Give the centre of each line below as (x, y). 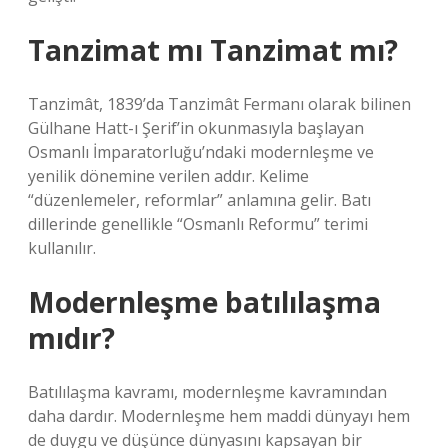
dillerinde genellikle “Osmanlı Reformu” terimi (198, 224)
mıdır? (71, 338)
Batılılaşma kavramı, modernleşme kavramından (207, 392)
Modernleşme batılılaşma (204, 302)
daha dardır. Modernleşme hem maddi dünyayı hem (219, 416)
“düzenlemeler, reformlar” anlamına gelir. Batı (199, 200)
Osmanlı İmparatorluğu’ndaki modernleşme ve (201, 152)
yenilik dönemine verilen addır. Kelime (168, 176)
